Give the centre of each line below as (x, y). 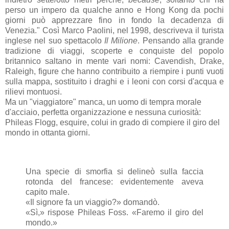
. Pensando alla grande (181, 40)
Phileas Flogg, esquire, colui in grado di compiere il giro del (112, 122)
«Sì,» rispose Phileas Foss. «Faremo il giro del (114, 212)
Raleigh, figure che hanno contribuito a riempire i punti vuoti (114, 71)
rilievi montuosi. (35, 91)
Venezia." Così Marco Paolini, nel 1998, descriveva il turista (114, 30)
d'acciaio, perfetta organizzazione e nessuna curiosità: (103, 112)
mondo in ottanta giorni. (48, 132)
